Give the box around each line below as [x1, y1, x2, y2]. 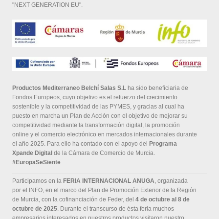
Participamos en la [12, 177, 63, 185]
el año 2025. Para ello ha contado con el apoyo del [12, 140, 149, 148]
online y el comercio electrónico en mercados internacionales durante [12, 131, 197, 138]
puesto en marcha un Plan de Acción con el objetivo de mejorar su [12, 112, 188, 120]
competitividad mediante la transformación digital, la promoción [12, 122, 180, 129]
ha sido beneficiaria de [126, 85, 188, 92]
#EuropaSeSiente [12, 159, 61, 166]
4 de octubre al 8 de [135, 196, 190, 203]
